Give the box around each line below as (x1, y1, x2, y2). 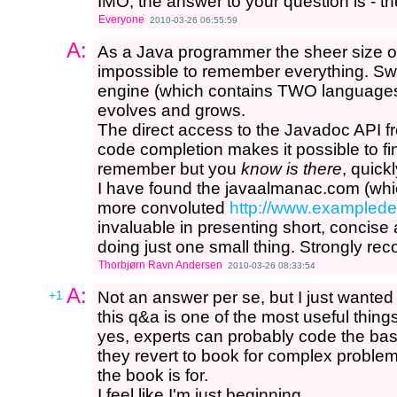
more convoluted (97, 198, 230, 217)
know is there (241, 160, 342, 178)
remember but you (97, 160, 241, 178)
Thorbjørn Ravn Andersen (98, 259, 222, 271)
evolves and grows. (97, 101, 245, 120)
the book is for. (97, 366, 208, 385)
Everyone (98, 13, 144, 26)
